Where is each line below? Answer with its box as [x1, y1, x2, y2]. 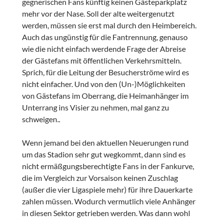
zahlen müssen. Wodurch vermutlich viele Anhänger [22, 197, 196, 206]
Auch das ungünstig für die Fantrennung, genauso [22, 32, 188, 42]
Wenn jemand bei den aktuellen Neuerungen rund [22, 138, 189, 148]
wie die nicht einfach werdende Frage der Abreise [22, 44, 186, 54]
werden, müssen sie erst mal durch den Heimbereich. [22, 21, 197, 30]
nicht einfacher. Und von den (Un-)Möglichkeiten [22, 79, 185, 89]
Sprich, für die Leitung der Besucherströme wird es [22, 67, 189, 77]
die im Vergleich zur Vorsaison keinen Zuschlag [22, 173, 178, 183]
